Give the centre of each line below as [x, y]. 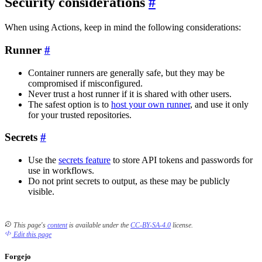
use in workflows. [61, 170]
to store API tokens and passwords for [182, 160]
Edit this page [32, 235]
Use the [43, 160]
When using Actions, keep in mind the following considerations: [123, 27]
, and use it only [219, 104]
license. [182, 225]
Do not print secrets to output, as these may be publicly [129, 181]
